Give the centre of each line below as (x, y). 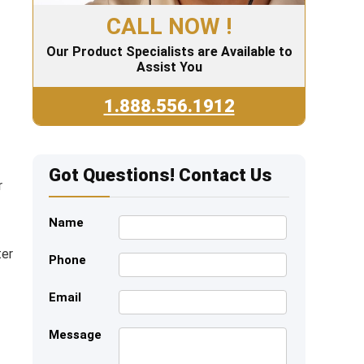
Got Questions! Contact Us (160, 175)
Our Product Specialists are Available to (169, 52)
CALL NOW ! (169, 27)
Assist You (169, 67)
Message (75, 335)
